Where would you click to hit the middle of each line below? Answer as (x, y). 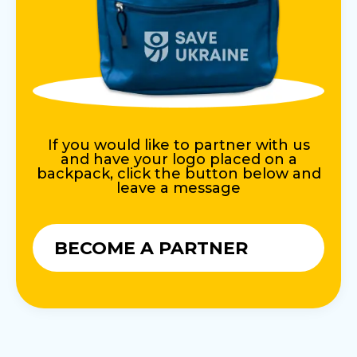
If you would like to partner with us (178, 145)
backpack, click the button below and (178, 174)
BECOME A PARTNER (151, 248)
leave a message (178, 188)
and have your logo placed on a (178, 160)
